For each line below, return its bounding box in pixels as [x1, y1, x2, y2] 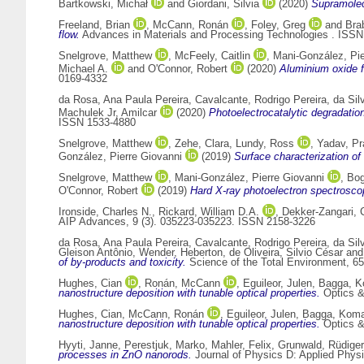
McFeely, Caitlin [175, 50, 250, 63]
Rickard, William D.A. [158, 206, 259, 219]
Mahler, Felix [211, 339, 271, 352]
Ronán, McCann [145, 277, 220, 290]
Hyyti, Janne [58, 339, 118, 352]
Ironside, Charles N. [58, 206, 152, 219]
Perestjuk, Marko [124, 339, 205, 352]
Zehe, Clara [175, 137, 229, 150]
